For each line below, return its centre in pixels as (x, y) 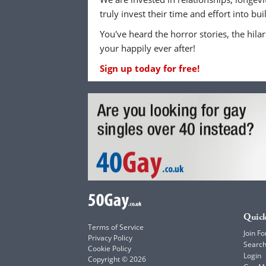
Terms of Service (116, 227)
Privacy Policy (110, 238)
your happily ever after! (148, 48)
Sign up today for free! (150, 69)
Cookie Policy (110, 249)
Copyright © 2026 (117, 259)
